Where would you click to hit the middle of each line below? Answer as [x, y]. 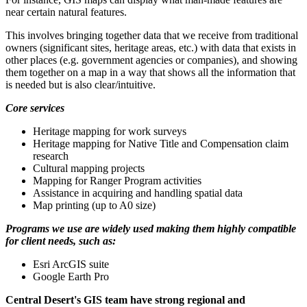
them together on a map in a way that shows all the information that [150, 72]
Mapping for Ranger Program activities [117, 180]
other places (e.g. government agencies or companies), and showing [151, 60]
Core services [35, 108]
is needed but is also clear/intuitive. [81, 84]
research [51, 156]
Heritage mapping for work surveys [110, 131]
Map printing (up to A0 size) [94, 205]
